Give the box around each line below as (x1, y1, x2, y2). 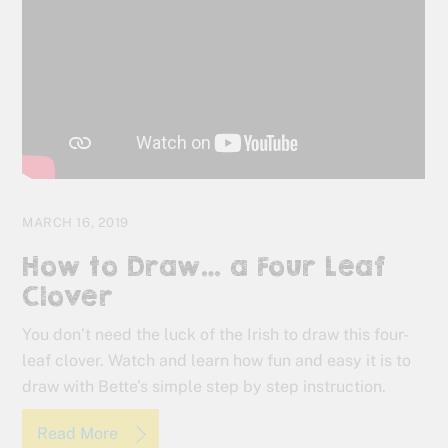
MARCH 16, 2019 (22, 215, 129, 231)
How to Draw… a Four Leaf (22, 251, 387, 283)
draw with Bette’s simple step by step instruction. (22, 377, 387, 397)
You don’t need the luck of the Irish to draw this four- (22, 325, 410, 345)
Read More (37, 424, 123, 444)
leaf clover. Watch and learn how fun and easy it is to (22, 351, 412, 371)
